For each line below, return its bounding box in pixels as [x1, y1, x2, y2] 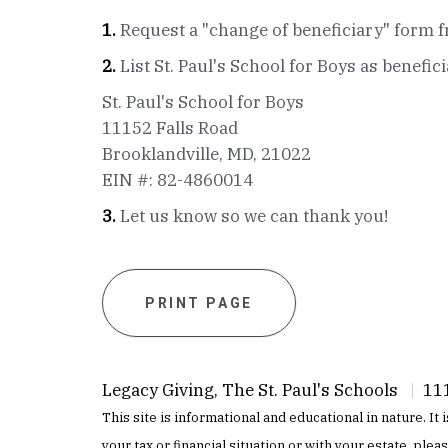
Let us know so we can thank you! [116, 204, 388, 227]
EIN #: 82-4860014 [102, 168, 253, 191]
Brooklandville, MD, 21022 [102, 142, 311, 165]
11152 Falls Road [102, 116, 238, 139]
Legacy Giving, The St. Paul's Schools [102, 378, 410, 401]
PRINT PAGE [145, 294, 253, 311]
